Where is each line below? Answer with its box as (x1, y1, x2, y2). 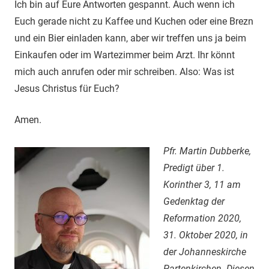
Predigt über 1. (163, 162, 225, 174)
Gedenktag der (163, 195, 225, 207)
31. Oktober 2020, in (163, 229, 248, 241)
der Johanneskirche (163, 246, 246, 258)
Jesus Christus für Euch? (14, 82, 119, 94)
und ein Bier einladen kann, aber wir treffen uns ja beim (14, 32, 246, 44)
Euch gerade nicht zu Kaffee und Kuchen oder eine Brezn (14, 15, 253, 27)
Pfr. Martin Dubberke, (163, 145, 251, 157)
